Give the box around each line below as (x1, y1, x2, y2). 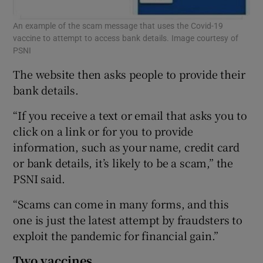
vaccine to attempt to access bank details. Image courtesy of (13, 34, 239, 43)
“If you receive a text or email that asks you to (13, 107, 247, 123)
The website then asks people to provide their (13, 66, 245, 82)
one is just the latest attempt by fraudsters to (13, 212, 243, 228)
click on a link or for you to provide (13, 123, 194, 139)
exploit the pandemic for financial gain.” (13, 228, 219, 244)
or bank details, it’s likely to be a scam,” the (13, 155, 234, 171)
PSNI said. (13, 171, 65, 187)
